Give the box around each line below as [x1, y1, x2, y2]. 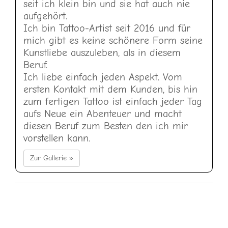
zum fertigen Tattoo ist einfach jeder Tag [23, 95, 202, 107]
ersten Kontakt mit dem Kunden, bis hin [23, 83, 197, 95]
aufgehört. [23, 10, 67, 22]
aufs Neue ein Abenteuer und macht [23, 107, 182, 120]
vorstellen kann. [23, 132, 90, 144]
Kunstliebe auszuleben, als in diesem [23, 46, 181, 59]
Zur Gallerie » [30, 153, 73, 162]
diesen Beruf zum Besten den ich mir [23, 120, 188, 132]
